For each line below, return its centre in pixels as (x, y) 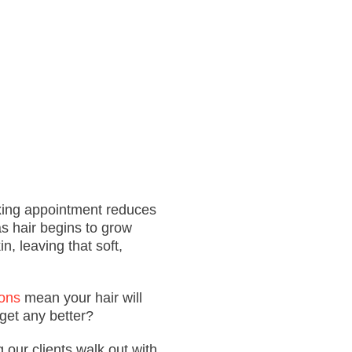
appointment (63, 210)
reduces (129, 210)
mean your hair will (81, 298)
